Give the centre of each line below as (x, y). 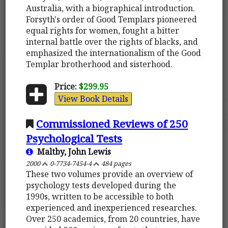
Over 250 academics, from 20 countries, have (113, 219)
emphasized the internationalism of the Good (114, 53)
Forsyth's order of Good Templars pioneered (112, 19)
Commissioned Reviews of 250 (112, 123)
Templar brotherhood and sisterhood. (99, 64)
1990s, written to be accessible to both (100, 196)
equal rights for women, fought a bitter (103, 30)
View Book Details (93, 98)
